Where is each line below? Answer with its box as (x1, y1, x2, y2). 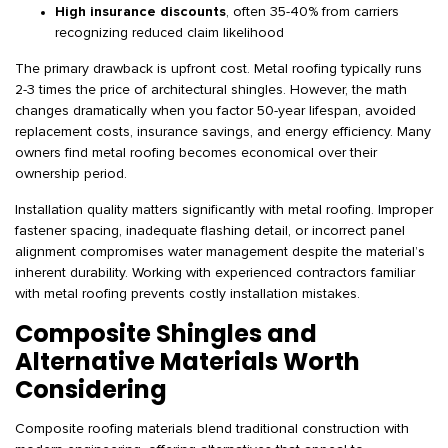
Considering (15, 373, 167, 406)
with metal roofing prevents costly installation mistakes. (15, 287, 360, 301)
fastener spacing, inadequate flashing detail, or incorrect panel (15, 224, 405, 238)
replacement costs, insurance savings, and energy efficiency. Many (15, 125, 431, 139)
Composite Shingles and (15, 317, 317, 350)
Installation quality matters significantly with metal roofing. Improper (15, 203, 433, 217)
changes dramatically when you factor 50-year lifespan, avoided (15, 104, 416, 118)
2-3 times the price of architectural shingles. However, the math (15, 83, 407, 97)
